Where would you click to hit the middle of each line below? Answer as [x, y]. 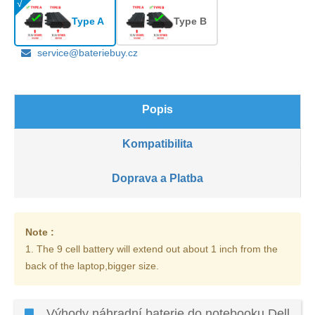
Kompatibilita [157, 143]
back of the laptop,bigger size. [92, 265]
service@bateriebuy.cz [88, 52]
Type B [190, 21]
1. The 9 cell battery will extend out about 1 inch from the [152, 249]
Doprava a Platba [157, 178]
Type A [88, 21]
